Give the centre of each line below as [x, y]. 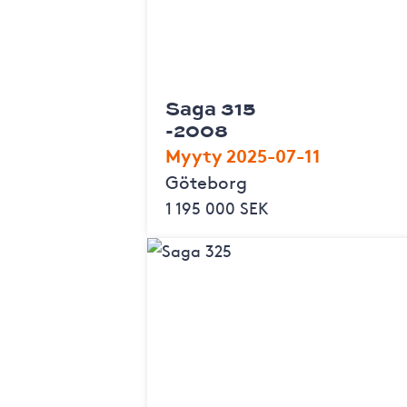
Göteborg [206, 181]
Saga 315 [210, 107]
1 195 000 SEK [217, 207]
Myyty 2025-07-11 [243, 154]
